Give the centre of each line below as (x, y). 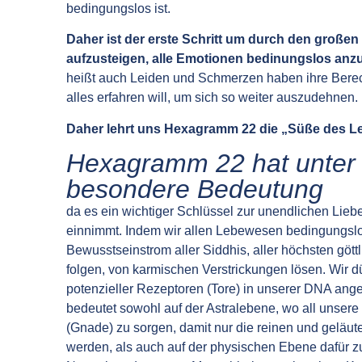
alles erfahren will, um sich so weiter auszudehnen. (212, 98)
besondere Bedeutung (195, 189)
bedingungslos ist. (118, 9)
